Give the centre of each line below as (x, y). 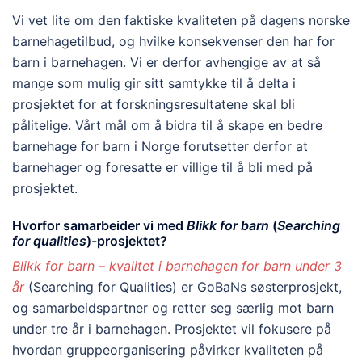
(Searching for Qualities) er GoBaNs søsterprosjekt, (183, 287)
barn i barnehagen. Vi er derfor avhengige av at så (166, 62)
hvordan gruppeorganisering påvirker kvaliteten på (168, 350)
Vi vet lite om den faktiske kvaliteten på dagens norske (181, 20)
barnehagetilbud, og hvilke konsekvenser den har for (173, 41)
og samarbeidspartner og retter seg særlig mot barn (173, 308)
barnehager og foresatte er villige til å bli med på (162, 167)
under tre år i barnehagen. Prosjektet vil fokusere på (172, 329)
